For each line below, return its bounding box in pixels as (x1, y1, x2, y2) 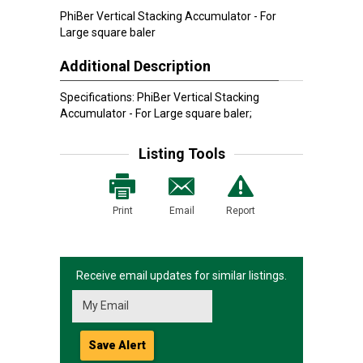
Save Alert (88, 339, 146, 352)
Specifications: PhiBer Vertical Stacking (60, 91, 259, 104)
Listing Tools (138, 145, 225, 162)
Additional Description (60, 58, 211, 75)
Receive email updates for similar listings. (76, 269, 287, 282)
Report (226, 205, 255, 216)
